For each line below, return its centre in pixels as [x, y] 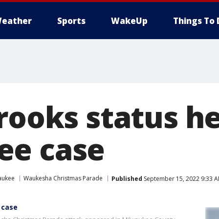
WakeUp [129, 21]
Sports [71, 21]
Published [127, 178]
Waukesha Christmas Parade [63, 178]
